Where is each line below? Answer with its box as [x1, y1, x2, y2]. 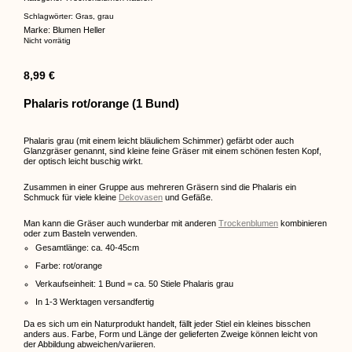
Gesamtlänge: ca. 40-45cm [35, 243, 139, 253]
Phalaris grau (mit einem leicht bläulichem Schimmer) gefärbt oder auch [24, 136, 294, 146]
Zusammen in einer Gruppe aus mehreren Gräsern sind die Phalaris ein [24, 182, 296, 192]
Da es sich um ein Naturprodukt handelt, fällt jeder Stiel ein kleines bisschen [24, 319, 310, 329]
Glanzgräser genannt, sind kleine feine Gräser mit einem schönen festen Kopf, [24, 146, 321, 156]
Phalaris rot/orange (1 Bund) [24, 97, 179, 111]
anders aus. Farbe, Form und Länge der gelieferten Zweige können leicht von [24, 329, 317, 339]
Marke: [24, 25, 53, 35]
